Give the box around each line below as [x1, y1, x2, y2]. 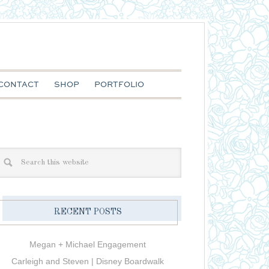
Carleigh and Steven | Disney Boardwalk [11, 256, 164, 266]
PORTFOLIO [94, 81, 144, 89]
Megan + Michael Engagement [29, 240, 146, 249]
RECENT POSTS [53, 208, 122, 216]
